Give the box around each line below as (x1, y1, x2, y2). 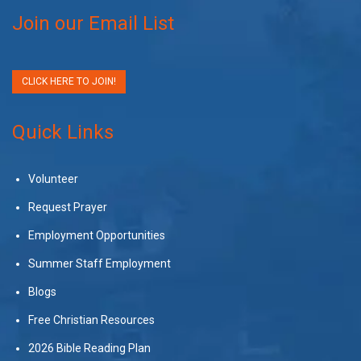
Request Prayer (28, 200, 107, 214)
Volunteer (28, 172, 78, 185)
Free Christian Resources (28, 313, 155, 326)
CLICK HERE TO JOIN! (22, 75, 116, 87)
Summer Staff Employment (28, 256, 171, 270)
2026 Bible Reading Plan (28, 341, 151, 355)
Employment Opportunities (28, 228, 165, 242)
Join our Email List (12, 11, 174, 35)
